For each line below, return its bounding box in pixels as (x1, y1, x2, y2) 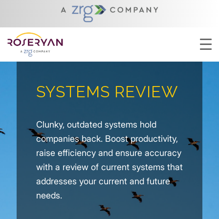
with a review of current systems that (36, 162, 183, 173)
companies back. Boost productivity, (36, 133, 178, 144)
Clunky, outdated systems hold (36, 119, 156, 130)
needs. (36, 190, 62, 201)
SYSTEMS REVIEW (36, 83, 178, 101)
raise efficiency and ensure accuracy (36, 148, 181, 158)
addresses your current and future (36, 176, 170, 187)
